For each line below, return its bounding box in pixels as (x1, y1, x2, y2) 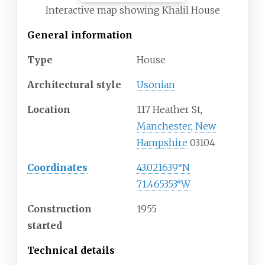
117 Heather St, (137, 104, 202, 116)
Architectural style (27, 79, 121, 91)
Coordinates (27, 161, 88, 174)
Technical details (27, 244, 115, 257)
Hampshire (137, 137, 188, 149)
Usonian (137, 79, 175, 91)
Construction (27, 203, 92, 215)
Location (27, 104, 70, 116)
